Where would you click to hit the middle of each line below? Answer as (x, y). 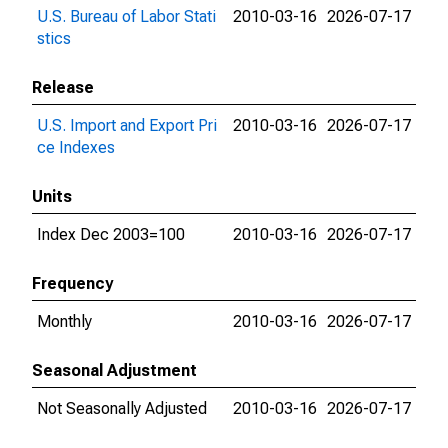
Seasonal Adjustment (114, 370)
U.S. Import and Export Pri (127, 125)
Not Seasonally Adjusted (122, 408)
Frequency (72, 283)
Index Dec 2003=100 (111, 234)
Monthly (64, 321)
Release (63, 87)
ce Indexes (76, 147)
